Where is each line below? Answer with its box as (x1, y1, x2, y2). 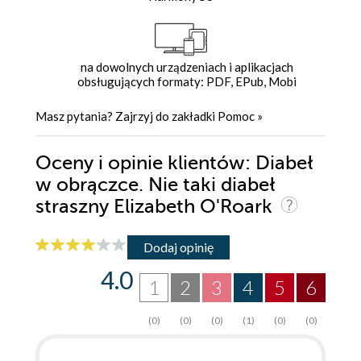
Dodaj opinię (143, 239, 214, 255)
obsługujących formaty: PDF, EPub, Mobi (77, 74, 297, 89)
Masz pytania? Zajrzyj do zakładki (35, 109, 218, 124)
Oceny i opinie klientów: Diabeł (35, 152, 313, 175)
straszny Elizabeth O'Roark (35, 196, 277, 218)
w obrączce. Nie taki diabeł (35, 174, 276, 197)
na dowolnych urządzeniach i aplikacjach (80, 60, 293, 75)
